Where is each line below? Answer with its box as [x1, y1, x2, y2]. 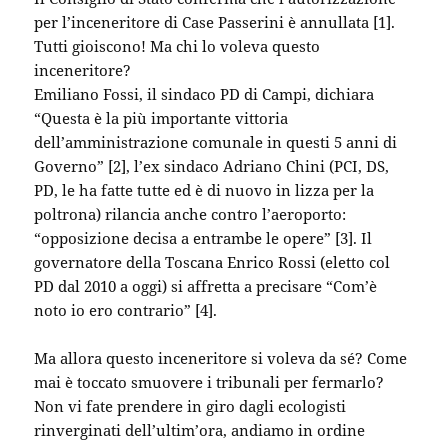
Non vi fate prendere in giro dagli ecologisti [34, 395, 347, 416]
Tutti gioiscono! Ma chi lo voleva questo [34, 35, 321, 56]
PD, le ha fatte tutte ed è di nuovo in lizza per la [34, 179, 375, 200]
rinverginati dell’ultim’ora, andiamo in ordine [34, 419, 366, 440]
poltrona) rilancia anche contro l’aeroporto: [34, 203, 347, 224]
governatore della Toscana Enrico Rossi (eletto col [34, 251, 391, 272]
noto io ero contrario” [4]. [34, 299, 218, 320]
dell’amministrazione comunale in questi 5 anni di [34, 131, 398, 152]
